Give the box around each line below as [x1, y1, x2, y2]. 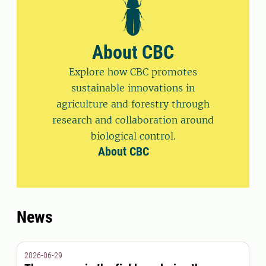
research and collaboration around [52, 114, 214, 126]
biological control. [90, 130, 176, 142]
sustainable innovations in [71, 82, 195, 94]
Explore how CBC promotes [69, 66, 197, 78]
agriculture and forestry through [56, 98, 210, 110]
